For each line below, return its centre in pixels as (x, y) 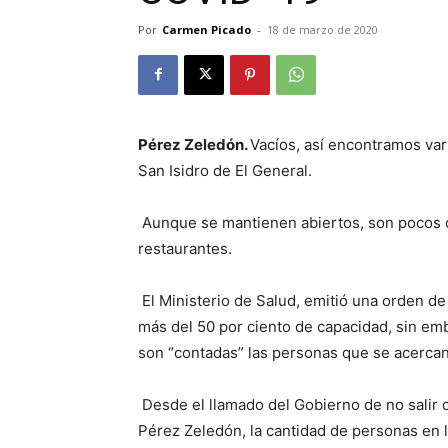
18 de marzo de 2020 (322, 29)
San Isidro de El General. (227, 170)
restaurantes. (187, 248)
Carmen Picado (206, 29)
